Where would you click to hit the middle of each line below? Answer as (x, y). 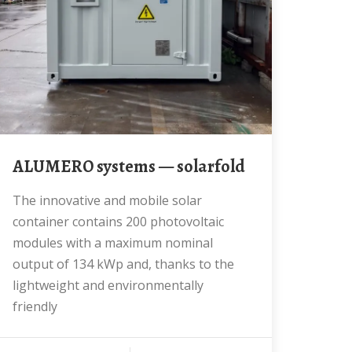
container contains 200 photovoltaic (118, 222)
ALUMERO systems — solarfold (134, 167)
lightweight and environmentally (108, 285)
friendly (35, 306)
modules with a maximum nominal (113, 243)
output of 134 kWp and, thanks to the (123, 264)
